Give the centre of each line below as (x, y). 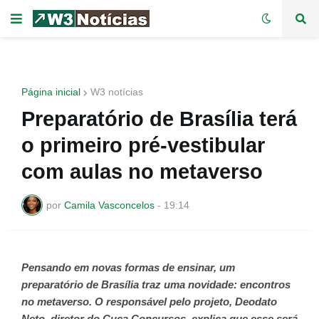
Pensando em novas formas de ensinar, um (128, 267)
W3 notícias (117, 92)
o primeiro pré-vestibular (143, 145)
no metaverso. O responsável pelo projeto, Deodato (149, 302)
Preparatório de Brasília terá (159, 119)
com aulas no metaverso (142, 172)
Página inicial (51, 92)
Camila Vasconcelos (109, 205)
